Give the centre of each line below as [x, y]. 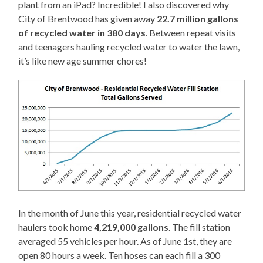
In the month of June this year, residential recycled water [130, 213]
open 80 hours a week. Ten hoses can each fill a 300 [119, 255]
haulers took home [56, 227]
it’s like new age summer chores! [83, 60]
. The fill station [200, 227]
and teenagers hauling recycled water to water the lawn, [129, 46]
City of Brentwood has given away [88, 18]
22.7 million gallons [198, 18]
